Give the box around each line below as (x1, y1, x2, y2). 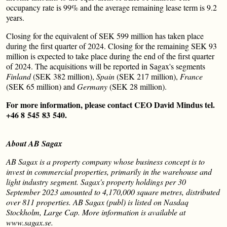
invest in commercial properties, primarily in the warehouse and (6, 166, 212, 177)
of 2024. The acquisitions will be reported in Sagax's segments (6, 61, 205, 71)
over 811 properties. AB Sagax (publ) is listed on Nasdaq (6, 197, 188, 207)
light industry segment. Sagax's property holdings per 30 (6, 176, 186, 187)
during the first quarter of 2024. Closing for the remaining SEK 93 (6, 41, 217, 51)
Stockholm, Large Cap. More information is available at (6, 207, 185, 217)
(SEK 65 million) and (6, 81, 77, 92)
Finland (6, 71, 31, 82)
